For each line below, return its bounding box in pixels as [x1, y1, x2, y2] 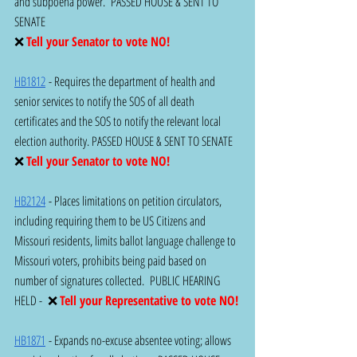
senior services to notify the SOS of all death [14, 92, 197, 110]
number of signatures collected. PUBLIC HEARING [14, 271, 222, 289]
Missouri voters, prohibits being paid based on [14, 251, 209, 269]
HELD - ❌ [14, 291, 60, 309]
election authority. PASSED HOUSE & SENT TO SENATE [14, 131, 235, 150]
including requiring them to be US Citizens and [14, 211, 208, 229]
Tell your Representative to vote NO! [60, 291, 238, 309]
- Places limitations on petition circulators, [45, 191, 224, 210]
